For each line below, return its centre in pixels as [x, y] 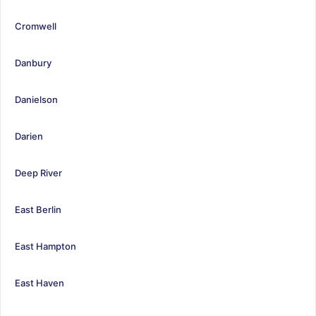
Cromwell [36, 26]
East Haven [39, 282]
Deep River [38, 172]
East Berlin [38, 209]
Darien [29, 136]
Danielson [36, 99]
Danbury [33, 62]
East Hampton [45, 246]
